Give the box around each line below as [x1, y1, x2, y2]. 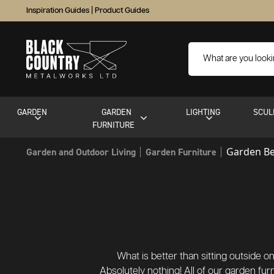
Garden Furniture [146, 146, 217, 158]
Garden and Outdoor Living [26, 146, 136, 158]
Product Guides [95, 7, 149, 15]
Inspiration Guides [26, 7, 89, 15]
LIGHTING [185, 106, 220, 117]
